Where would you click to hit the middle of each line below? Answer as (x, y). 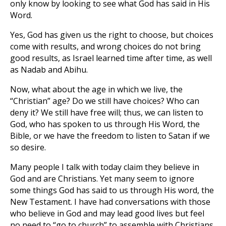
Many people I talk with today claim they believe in (105, 167)
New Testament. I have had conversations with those (110, 202)
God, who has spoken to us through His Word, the (105, 124)
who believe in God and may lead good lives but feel (107, 213)
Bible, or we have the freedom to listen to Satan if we (110, 136)
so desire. (28, 147)
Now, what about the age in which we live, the (96, 89)
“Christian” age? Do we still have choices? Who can (105, 101)
